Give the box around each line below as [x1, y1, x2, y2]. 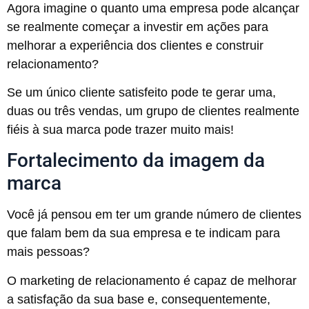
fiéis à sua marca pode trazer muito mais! [7, 123, 234, 137]
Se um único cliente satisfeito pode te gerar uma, [7, 86, 276, 99]
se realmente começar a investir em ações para [7, 19, 268, 34]
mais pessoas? [7, 245, 90, 259]
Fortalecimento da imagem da [7, 149, 265, 172]
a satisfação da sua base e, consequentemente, [7, 292, 270, 306]
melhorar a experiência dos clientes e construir [7, 38, 263, 52]
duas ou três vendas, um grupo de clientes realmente [7, 104, 299, 118]
